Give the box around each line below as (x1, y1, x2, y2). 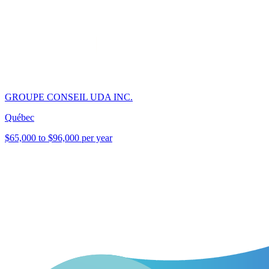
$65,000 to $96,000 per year (5, 133, 112, 144)
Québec (5, 112, 34, 123)
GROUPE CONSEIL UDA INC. (5, 92, 133, 103)
